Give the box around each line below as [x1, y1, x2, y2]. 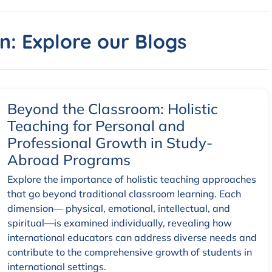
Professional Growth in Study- [7, 134, 212, 152]
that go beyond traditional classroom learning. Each [7, 188, 241, 200]
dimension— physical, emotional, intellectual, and [7, 202, 230, 215]
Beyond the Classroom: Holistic [7, 100, 218, 118]
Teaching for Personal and [7, 117, 185, 135]
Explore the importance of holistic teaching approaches [7, 173, 256, 186]
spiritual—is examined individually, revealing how [7, 217, 232, 229]
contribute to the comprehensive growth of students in [7, 246, 252, 259]
